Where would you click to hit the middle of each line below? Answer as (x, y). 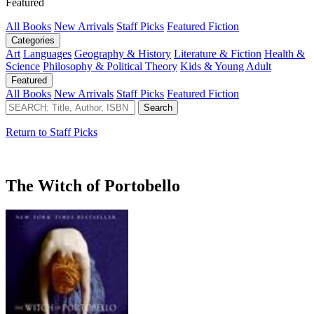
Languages (47, 53)
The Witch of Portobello (93, 185)
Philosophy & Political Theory (110, 66)
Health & (285, 53)
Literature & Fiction (218, 53)
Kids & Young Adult (226, 66)
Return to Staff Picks (52, 132)
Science (23, 66)
